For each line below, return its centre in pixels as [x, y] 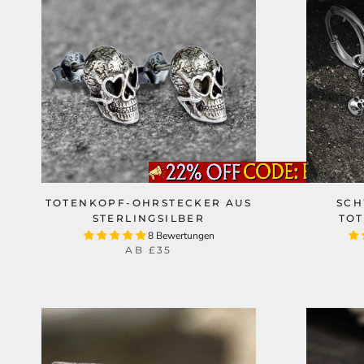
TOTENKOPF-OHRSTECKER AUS [149, 203]
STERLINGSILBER [149, 218]
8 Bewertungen [181, 236]
